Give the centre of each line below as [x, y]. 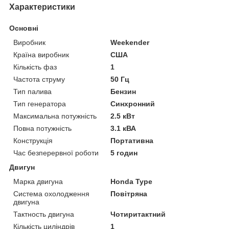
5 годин [124, 153]
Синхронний [133, 104]
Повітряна [129, 193]
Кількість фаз [35, 67]
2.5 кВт [123, 116]
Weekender [130, 42]
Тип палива [32, 91]
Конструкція [33, 140]
